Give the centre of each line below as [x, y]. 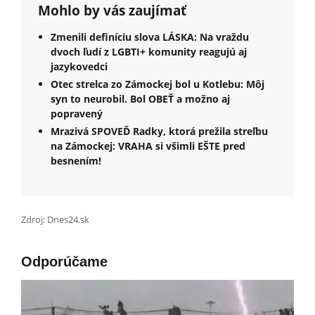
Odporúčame [64, 261]
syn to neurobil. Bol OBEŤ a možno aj [140, 98]
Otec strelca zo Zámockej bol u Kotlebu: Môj [157, 84]
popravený [77, 113]
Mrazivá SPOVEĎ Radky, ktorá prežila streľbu [159, 131]
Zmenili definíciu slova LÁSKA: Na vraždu [150, 37]
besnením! [76, 160]
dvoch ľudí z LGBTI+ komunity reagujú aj [149, 51]
